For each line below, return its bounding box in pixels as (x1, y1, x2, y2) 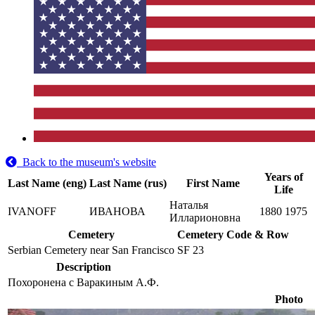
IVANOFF (8, 205, 56, 217)
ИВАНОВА (89, 205, 146, 217)
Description (56, 261, 111, 273)
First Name (186, 177, 240, 189)
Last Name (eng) (8, 177, 86, 189)
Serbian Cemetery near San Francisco (8, 244, 174, 256)
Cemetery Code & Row (177, 229, 289, 240)
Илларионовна (169, 212, 240, 224)
